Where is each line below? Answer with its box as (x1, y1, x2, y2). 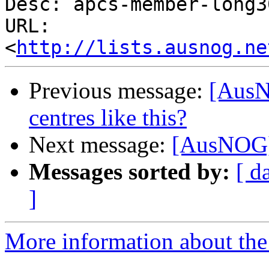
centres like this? (29, 104, 187, 131)
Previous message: (29, 77, 209, 104)
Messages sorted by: (29, 159, 230, 185)
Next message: (29, 131, 172, 158)
